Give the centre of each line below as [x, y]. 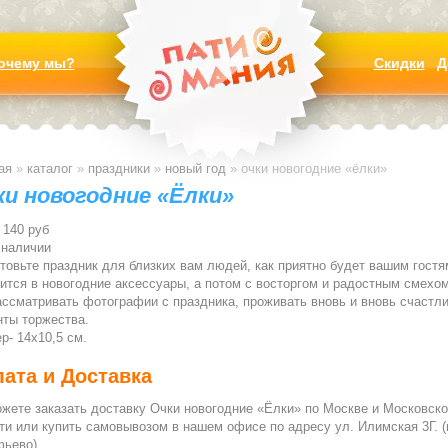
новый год [195, 168]
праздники [118, 168]
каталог [49, 168]
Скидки [399, 63]
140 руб [25, 229]
